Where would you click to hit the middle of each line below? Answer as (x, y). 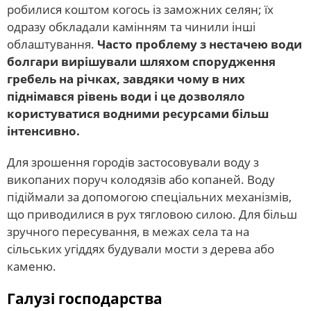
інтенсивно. (43, 131)
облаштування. (52, 44)
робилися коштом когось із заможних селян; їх (140, 10)
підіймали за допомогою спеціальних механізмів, (149, 197)
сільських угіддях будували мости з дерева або (141, 249)
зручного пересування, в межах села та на (128, 232)
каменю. (32, 267)
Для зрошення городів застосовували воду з (133, 162)
